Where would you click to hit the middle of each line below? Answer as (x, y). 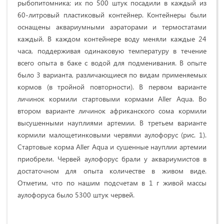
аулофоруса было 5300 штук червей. (76, 195)
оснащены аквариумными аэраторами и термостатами (112, 27)
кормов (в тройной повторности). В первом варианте (112, 87)
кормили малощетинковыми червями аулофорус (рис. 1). (112, 135)
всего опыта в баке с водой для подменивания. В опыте (112, 63)
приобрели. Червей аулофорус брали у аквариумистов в (112, 159)
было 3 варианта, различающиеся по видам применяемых (112, 75)
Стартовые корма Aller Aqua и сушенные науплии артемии (112, 147)
